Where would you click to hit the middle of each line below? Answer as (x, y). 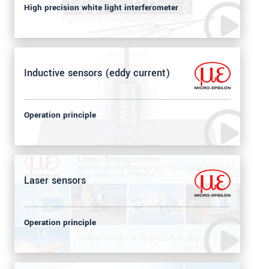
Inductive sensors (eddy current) (97, 73)
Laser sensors (55, 181)
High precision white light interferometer (101, 8)
